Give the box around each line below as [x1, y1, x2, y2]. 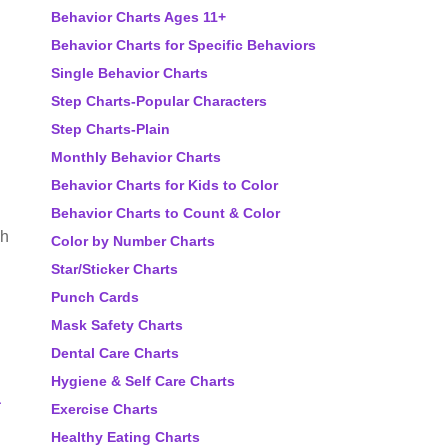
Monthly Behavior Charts [51, 149, 221, 165]
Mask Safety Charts [51, 317, 183, 333]
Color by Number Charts [51, 233, 215, 249]
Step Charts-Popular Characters [51, 93, 267, 109]
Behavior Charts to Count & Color [51, 205, 280, 221]
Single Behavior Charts [51, 65, 208, 81]
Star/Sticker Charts [51, 261, 178, 277]
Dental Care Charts [51, 345, 179, 361]
